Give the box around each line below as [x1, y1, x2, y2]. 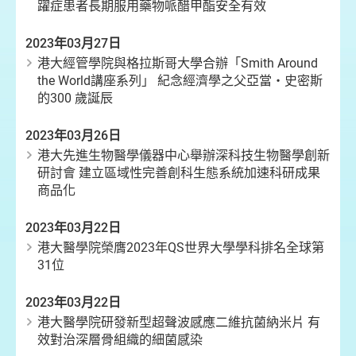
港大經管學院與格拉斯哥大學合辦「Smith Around [37, 56, 318, 71]
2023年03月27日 [25, 36, 121, 51]
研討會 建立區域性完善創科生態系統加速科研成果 [37, 165, 320, 180]
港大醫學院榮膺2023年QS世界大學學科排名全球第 [37, 240, 324, 255]
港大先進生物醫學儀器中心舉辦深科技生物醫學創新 [37, 148, 330, 163]
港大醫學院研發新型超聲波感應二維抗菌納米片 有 [37, 315, 320, 330]
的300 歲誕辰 [37, 91, 113, 106]
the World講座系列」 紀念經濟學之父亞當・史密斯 [37, 73, 323, 88]
